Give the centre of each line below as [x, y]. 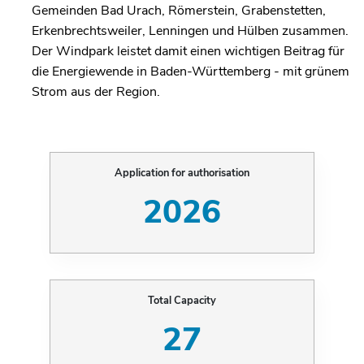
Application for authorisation [182, 173]
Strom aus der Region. [96, 92]
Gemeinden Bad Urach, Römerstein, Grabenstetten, [179, 11]
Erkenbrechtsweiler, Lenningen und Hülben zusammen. [190, 31]
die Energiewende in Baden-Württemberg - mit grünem [191, 71]
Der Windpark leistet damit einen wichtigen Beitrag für [188, 51]
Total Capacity [182, 300]
